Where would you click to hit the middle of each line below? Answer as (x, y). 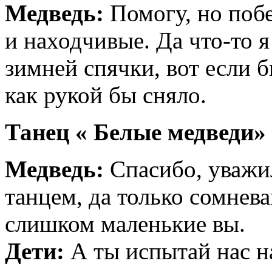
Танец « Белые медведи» (135, 132)
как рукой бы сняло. (106, 95)
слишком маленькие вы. (125, 224)
